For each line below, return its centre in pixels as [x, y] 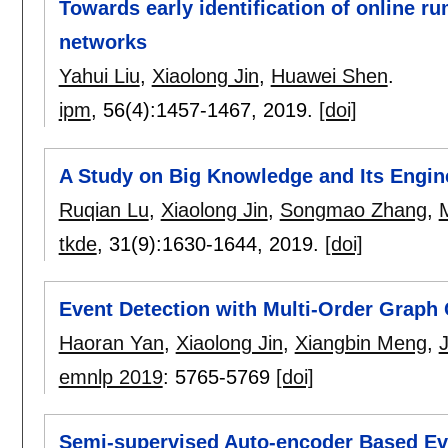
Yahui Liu [99, 76]
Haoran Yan [111, 342]
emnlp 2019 [110, 376]
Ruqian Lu [103, 209]
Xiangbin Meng [360, 342]
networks [102, 42]
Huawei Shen [329, 76]
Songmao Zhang [353, 209]
